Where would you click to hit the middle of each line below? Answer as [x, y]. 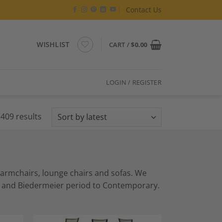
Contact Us [144, 10]
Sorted [54, 116]
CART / [120, 45]
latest [51, 140]
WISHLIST [53, 44]
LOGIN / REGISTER [134, 82]
